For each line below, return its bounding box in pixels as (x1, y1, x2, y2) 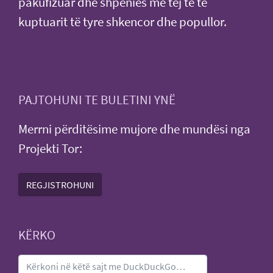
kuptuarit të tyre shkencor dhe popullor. (18, 13, 227, 30)
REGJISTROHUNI (26, 178, 94, 191)
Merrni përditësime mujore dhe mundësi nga (18, 121, 250, 137)
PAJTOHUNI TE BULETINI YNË (18, 91, 175, 108)
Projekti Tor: (18, 140, 82, 157)
